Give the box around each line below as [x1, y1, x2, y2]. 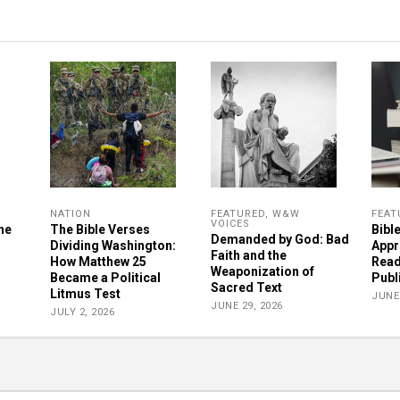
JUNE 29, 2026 [211, 300, 283, 312]
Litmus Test [50, 287, 121, 301]
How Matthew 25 [50, 254, 146, 269]
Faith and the [211, 248, 287, 262]
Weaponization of [211, 264, 314, 279]
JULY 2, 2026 [50, 306, 114, 318]
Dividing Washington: [50, 238, 176, 253]
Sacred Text [211, 280, 282, 295]
